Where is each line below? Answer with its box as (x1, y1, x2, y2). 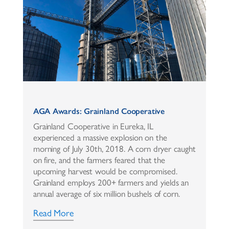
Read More (33, 207, 74, 219)
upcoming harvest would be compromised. (33, 166, 177, 176)
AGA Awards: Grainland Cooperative (33, 106, 165, 116)
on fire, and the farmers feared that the (33, 154, 166, 165)
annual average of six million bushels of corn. (33, 188, 180, 199)
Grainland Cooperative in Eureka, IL (33, 121, 154, 131)
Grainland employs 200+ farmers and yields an (33, 177, 189, 188)
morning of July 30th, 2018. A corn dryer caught (33, 143, 196, 154)
